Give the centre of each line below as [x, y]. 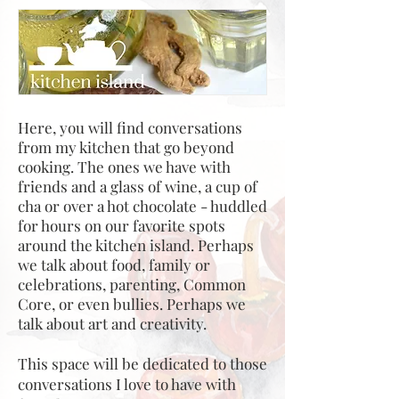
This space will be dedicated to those [142, 363]
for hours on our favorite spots [122, 225]
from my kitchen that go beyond [126, 147]
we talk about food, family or [114, 265]
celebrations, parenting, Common [132, 284]
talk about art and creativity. [112, 323]
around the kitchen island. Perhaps [136, 245]
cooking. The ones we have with [124, 167]
